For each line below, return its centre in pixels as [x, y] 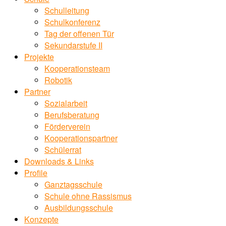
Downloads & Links [59, 161]
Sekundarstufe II [73, 45]
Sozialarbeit [66, 103]
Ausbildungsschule [79, 208]
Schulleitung [67, 10]
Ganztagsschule [73, 184]
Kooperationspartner [81, 138]
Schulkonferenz [72, 22]
